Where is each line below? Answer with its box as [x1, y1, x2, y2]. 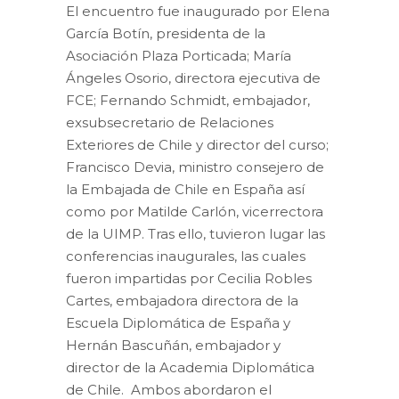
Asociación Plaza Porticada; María [66, 47, 291, 64]
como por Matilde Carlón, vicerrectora [66, 203, 323, 220]
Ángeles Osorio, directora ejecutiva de [66, 69, 321, 86]
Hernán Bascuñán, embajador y [66, 337, 281, 354]
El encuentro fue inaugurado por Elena [66, 3, 330, 20]
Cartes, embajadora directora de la [66, 292, 298, 309]
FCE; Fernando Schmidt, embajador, [66, 92, 310, 109]
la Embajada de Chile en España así [66, 181, 305, 198]
